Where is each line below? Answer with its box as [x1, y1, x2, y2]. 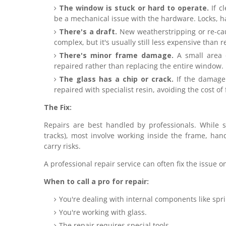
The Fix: [44, 102, 72, 112]
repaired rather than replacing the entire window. [54, 61, 223, 71]
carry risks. [44, 141, 81, 151]
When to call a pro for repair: [44, 177, 149, 186]
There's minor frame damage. [59, 50, 174, 60]
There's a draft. [59, 27, 118, 36]
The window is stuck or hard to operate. [59, 3, 209, 13]
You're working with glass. [59, 207, 147, 217]
